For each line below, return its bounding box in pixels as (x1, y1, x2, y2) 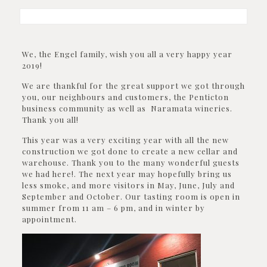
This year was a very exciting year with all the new (21, 135, 229, 145)
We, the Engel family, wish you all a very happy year (21, 49, 232, 59)
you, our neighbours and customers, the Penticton (21, 92, 229, 102)
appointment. (21, 214, 77, 224)
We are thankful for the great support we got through (21, 80, 245, 91)
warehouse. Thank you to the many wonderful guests (21, 157, 240, 167)
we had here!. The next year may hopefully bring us (21, 169, 232, 179)
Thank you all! (21, 114, 81, 125)
